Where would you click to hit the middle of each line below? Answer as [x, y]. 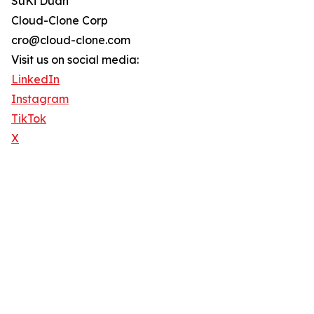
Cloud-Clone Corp [60, 21]
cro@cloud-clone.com [71, 40]
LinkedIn [35, 80]
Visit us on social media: [75, 60]
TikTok [29, 119]
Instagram [40, 99]
